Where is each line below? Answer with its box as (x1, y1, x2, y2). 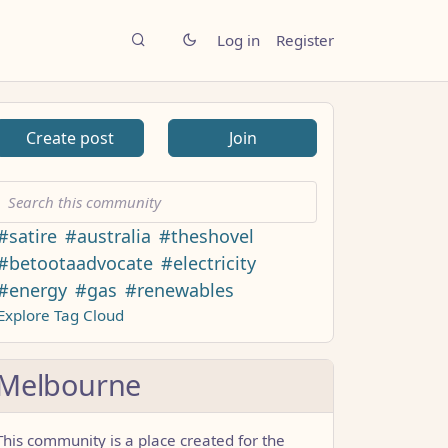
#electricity (161, 250, 256, 275)
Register (276, 30, 334, 51)
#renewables (125, 277, 234, 302)
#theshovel (159, 223, 254, 248)
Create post (25, 126, 114, 149)
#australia (65, 223, 151, 248)
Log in (217, 30, 260, 51)
